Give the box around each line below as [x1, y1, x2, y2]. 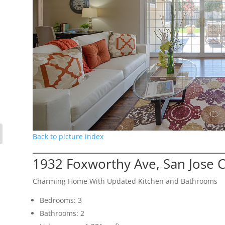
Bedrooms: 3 [39, 195, 82, 205]
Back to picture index [32, 131, 103, 141]
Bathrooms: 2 [39, 208, 84, 218]
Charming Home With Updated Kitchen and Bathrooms [32, 176, 217, 186]
